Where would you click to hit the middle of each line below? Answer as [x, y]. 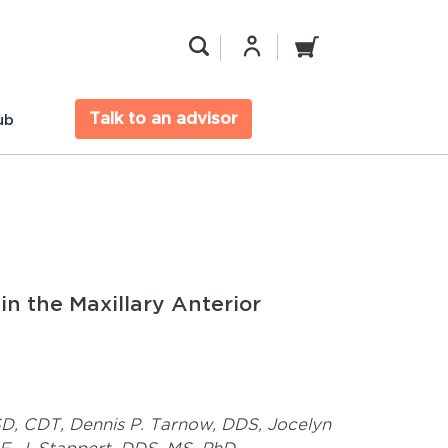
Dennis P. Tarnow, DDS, [168, 424]
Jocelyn [299, 424]
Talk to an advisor [164, 119]
